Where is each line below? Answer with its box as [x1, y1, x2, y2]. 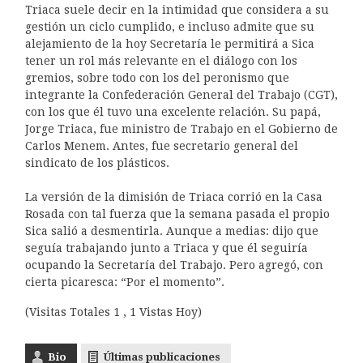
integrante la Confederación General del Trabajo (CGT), [24, 88, 338, 101]
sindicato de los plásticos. [24, 156, 169, 169]
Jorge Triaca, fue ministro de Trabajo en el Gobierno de [24, 122, 338, 135]
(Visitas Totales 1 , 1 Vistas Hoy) [24, 305, 202, 318]
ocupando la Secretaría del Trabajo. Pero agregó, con [24, 258, 323, 271]
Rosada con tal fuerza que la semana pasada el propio [24, 207, 330, 220]
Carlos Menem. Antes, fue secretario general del [24, 139, 298, 152]
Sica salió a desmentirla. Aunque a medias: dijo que [24, 224, 318, 237]
